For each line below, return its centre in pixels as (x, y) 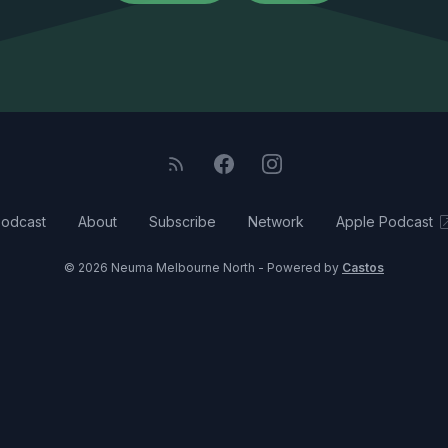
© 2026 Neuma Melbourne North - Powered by (203, 267)
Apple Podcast (384, 221)
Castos (363, 267)
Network (275, 221)
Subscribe (182, 221)
